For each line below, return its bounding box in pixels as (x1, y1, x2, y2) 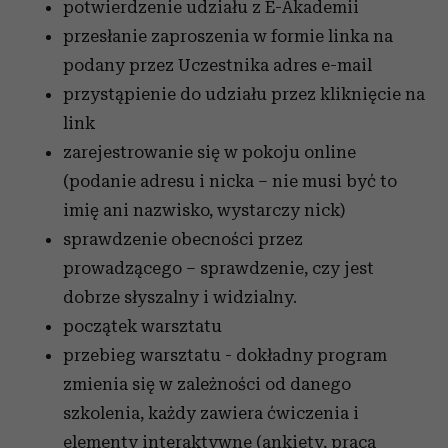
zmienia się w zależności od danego (63, 373, 351, 394)
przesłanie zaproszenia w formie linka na (63, 25, 393, 46)
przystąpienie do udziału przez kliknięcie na (63, 83, 425, 104)
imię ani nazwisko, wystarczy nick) (63, 199, 345, 220)
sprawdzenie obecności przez (63, 228, 303, 249)
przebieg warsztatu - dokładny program (63, 344, 387, 365)
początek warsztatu (63, 315, 222, 336)
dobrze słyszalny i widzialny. (63, 286, 297, 307)
